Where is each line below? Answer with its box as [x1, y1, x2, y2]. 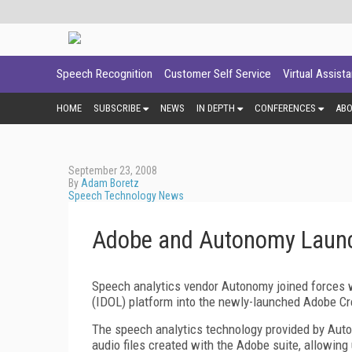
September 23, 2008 [68, 163, 157, 177]
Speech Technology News [68, 189, 184, 202]
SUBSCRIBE [93, 101, 141, 114]
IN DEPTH [196, 101, 235, 114]
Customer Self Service [164, 67, 271, 81]
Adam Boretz [81, 176, 139, 189]
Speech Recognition [57, 67, 152, 81]
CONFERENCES [255, 101, 316, 114]
